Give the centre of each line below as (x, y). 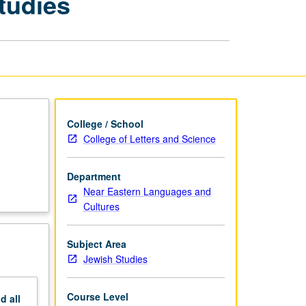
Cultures (101, 206)
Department (94, 176)
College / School (105, 123)
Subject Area (96, 244)
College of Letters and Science (149, 138)
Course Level (97, 296)
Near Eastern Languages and (147, 191)
